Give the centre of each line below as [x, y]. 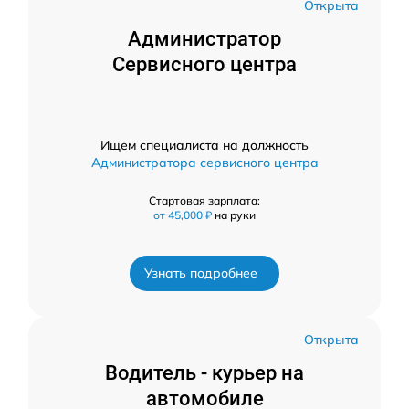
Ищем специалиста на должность [204, 146]
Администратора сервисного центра [204, 163]
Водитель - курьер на [204, 373]
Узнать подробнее [201, 273]
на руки [235, 215]
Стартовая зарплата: [204, 201]
